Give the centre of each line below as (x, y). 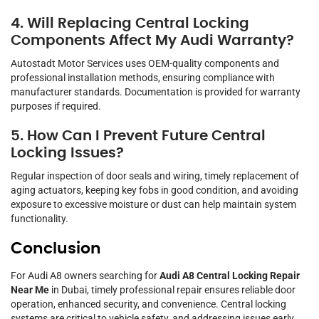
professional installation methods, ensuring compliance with (143, 78)
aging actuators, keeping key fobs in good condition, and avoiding (155, 190)
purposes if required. (56, 106)
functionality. (40, 219)
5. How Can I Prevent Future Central (138, 136)
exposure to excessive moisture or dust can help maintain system (153, 205)
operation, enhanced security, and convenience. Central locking (148, 304)
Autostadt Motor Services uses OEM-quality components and (145, 64)
